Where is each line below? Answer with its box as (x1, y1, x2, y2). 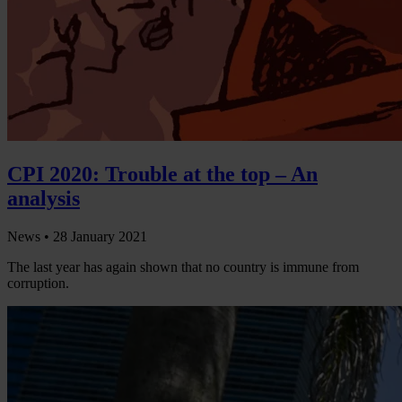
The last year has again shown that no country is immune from (7, 259, 359, 275)
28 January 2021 (53, 229, 147, 245)
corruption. (7, 275, 69, 292)
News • (7, 229, 53, 245)
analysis (7, 187, 80, 211)
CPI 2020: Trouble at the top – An (7, 162, 318, 187)
